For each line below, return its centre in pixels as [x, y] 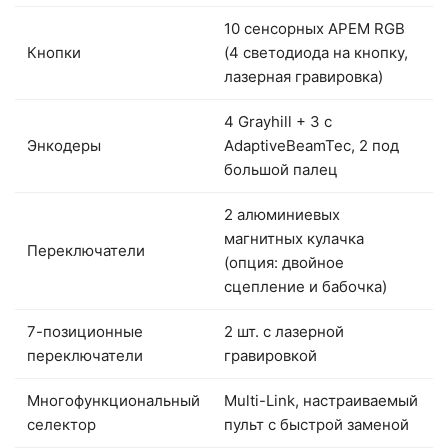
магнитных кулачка [294, 238]
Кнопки [54, 52]
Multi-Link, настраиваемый [321, 400]
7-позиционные [85, 331]
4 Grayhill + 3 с [278, 121]
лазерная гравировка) [303, 76]
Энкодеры [64, 145]
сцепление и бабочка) [305, 286]
